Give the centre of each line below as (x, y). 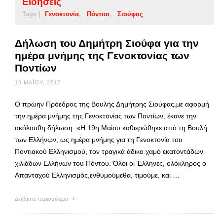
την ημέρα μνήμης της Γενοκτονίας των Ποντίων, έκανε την (106, 116)
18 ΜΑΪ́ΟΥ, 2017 (38, 82)
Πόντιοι (98, 14)
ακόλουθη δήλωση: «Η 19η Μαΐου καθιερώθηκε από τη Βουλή (111, 128)
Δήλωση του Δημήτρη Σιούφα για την (107, 43)
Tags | (31, 14)
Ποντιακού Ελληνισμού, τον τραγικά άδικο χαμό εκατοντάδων (109, 151)
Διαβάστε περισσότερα (42, 199)
